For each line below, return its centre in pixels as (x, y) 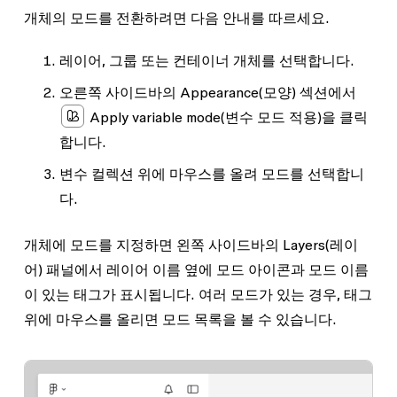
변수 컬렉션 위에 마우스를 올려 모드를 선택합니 (211, 173)
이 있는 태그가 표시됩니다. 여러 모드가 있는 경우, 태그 (198, 294)
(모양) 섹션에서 (307, 92)
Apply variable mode (155, 117)
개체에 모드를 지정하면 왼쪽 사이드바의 (153, 244)
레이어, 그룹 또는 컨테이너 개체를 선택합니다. (206, 60)
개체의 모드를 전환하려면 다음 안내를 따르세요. (176, 17)
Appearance (219, 92)
